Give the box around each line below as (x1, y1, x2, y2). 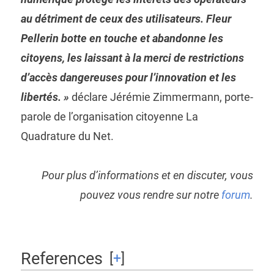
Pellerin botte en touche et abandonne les (20, 31, 223, 45)
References (20, 248, 103, 268)
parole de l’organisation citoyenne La (20, 109, 198, 123)
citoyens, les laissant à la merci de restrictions (20, 51, 244, 64)
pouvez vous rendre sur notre (80, 188, 222, 201)
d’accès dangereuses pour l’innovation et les (20, 70, 236, 84)
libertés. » (20, 90, 69, 103)
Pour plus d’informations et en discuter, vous (42, 168, 254, 182)
